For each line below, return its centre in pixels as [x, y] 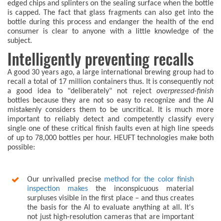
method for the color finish [149, 180]
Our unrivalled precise [66, 180]
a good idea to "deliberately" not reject [79, 92]
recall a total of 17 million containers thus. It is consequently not [110, 82]
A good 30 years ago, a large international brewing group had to [110, 73]
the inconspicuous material [141, 189]
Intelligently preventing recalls [101, 59]
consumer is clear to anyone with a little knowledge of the [110, 32]
